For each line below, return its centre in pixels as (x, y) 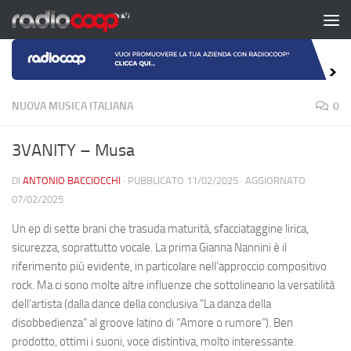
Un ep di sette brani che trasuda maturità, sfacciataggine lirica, (160, 228)
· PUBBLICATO (155, 180)
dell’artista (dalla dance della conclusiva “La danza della (141, 304)
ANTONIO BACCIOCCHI (72, 180)
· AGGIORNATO (272, 180)
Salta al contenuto (70, 22)
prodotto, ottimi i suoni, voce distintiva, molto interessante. (154, 341)
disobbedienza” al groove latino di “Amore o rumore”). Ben (152, 322)
